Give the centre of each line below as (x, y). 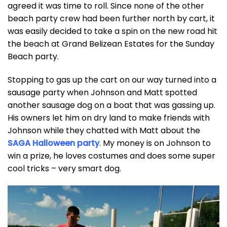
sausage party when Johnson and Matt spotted (102, 93)
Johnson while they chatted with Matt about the (104, 131)
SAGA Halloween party (53, 143)
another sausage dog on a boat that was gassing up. (111, 105)
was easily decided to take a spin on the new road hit (112, 31)
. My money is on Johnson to (155, 143)
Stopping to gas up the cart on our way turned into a (112, 80)
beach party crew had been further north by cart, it (111, 19)
